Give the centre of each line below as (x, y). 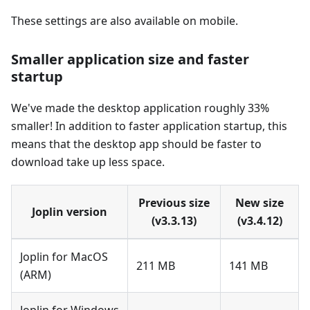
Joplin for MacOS (64, 257)
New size (259, 203)
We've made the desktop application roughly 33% (140, 108)
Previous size (174, 203)
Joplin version (70, 212)
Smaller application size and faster (130, 60)
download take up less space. (88, 162)
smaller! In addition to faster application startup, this (149, 126)
